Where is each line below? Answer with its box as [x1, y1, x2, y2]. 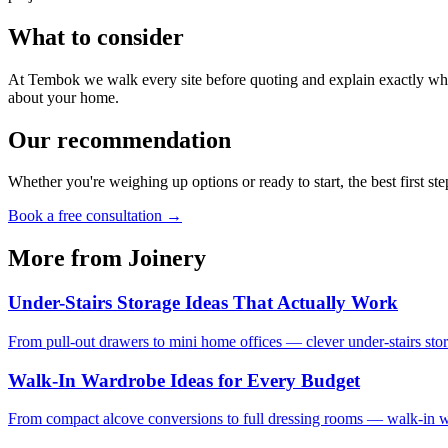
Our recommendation [8, 126, 231, 153]
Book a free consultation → [8, 207, 182, 225]
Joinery [128, 245, 206, 272]
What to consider [8, 23, 184, 50]
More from [8, 245, 128, 272]
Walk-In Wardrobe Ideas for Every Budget [8, 369, 360, 391]
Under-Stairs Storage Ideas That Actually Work [8, 292, 398, 314]
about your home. [8, 88, 119, 106]
